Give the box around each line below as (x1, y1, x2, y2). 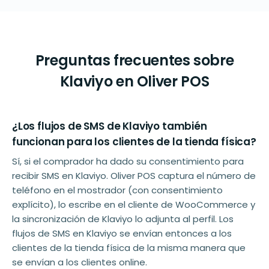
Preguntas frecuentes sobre (35, 50, 234, 71)
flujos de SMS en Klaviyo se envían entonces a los (12, 227, 232, 240)
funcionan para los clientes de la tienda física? (12, 134, 256, 150)
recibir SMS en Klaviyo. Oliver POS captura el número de (12, 169, 256, 183)
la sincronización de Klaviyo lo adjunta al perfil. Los (12, 213, 234, 226)
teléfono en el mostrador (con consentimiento (12, 184, 223, 197)
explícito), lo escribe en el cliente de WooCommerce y (12, 198, 255, 211)
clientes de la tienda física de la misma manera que (12, 241, 246, 255)
